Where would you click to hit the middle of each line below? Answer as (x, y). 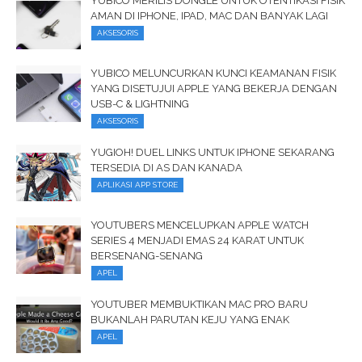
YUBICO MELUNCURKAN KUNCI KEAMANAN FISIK (213, 74)
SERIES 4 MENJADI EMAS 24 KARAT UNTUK (197, 241)
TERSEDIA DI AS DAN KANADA (166, 168)
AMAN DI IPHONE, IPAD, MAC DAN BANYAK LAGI (209, 16)
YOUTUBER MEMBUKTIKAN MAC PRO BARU (199, 305)
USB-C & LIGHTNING (140, 104)
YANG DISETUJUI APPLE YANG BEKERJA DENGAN (214, 89)
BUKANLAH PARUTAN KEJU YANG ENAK (190, 320)
